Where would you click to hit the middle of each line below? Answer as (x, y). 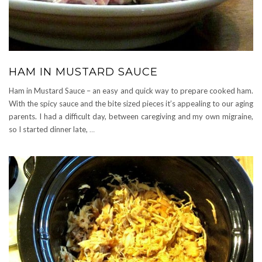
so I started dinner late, (49, 130)
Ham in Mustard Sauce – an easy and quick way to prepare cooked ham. (131, 91)
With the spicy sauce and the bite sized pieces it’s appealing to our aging (131, 104)
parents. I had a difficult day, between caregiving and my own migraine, (131, 117)
